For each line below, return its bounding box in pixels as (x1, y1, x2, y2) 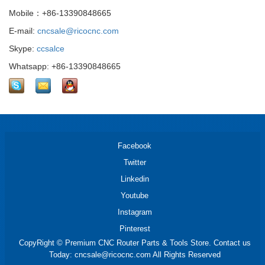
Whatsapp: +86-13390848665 (9, 61, 121, 71)
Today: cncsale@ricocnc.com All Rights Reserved (49, 250, 221, 259)
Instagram (117, 207, 152, 216)
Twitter (123, 157, 146, 167)
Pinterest (119, 224, 150, 233)
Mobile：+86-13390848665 (9, 8, 111, 18)
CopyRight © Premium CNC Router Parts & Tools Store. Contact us (18, 238, 251, 247)
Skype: (9, 43, 37, 53)
